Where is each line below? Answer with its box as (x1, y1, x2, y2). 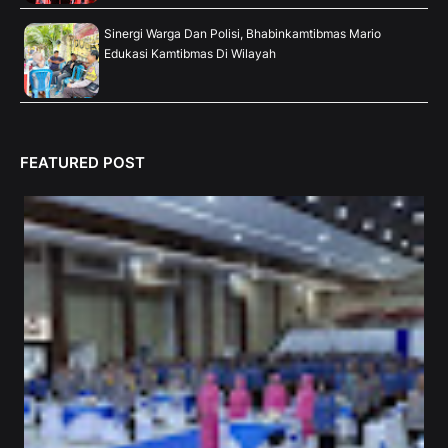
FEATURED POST (20, 153, 145, 173)
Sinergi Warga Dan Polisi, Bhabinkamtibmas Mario (104, 26, 381, 42)
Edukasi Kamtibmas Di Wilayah (104, 46, 276, 62)
